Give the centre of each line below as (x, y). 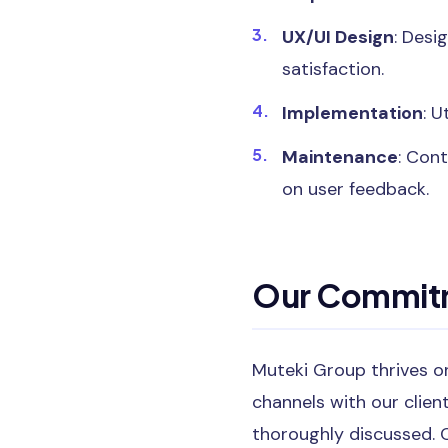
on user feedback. (355, 188)
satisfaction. (333, 68)
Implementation (352, 112)
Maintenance (340, 156)
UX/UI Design (338, 36)
